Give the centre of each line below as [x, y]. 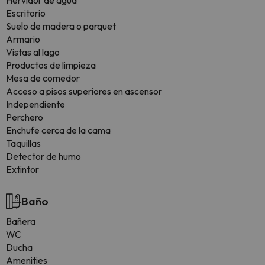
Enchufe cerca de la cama [58, 130]
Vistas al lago [33, 52]
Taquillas [23, 143]
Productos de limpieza [51, 65]
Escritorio [26, 13]
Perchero [25, 117]
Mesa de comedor [43, 78]
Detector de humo [43, 156]
